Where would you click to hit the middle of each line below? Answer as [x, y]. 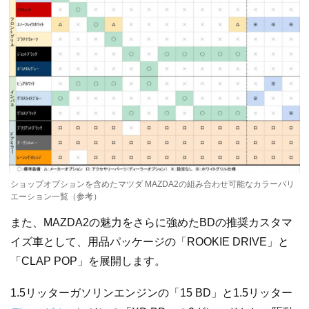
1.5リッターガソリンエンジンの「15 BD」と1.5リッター [151, 292]
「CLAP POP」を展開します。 [88, 261]
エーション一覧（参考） [56, 196]
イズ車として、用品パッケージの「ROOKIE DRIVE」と [150, 241]
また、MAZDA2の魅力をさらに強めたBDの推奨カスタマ [151, 222]
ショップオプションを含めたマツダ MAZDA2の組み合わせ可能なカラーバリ [152, 184]
